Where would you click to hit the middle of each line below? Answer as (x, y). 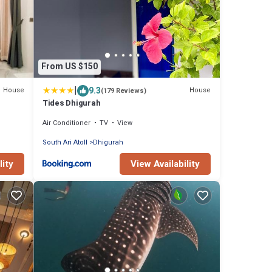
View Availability (165, 164)
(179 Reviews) (124, 90)
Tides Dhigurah (72, 103)
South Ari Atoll (65, 142)
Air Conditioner (66, 123)
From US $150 (70, 67)
